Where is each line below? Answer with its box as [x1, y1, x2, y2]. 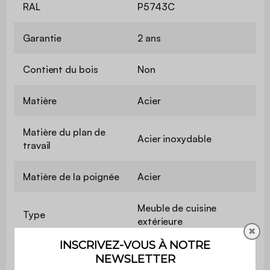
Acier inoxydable [137, 132, 212, 145]
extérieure [137, 215, 183, 227]
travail [23, 139, 51, 151]
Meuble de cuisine [137, 201, 217, 214]
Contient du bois [23, 63, 98, 75]
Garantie [23, 31, 62, 44]
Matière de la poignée [23, 170, 119, 183]
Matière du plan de [23, 125, 106, 138]
